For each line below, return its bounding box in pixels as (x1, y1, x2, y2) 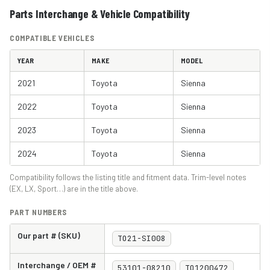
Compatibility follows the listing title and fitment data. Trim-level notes (10, 172, 246, 182)
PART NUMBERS (10, 207, 67, 217)
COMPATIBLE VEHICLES (10, 33, 95, 43)
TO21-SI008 (118, 233, 166, 243)
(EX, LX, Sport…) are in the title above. (10, 183, 138, 193)
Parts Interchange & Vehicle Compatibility (10, 6, 190, 20)
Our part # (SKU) (17, 230, 80, 240)
